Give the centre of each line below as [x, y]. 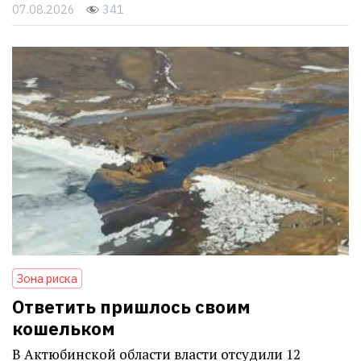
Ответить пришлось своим [131, 306]
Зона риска [47, 278]
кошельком [64, 328]
